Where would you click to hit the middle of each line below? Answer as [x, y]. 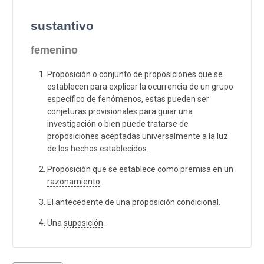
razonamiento [74, 181]
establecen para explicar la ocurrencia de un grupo [140, 86]
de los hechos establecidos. [98, 148]
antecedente [79, 202]
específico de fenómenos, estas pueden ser [128, 99]
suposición [83, 222]
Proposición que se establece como [114, 169]
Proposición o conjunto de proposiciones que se [135, 74]
